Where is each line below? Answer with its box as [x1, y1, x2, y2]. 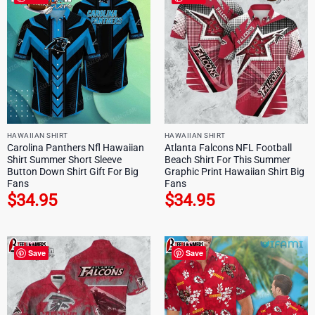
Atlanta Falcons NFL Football [164, 141, 292, 153]
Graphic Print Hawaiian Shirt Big [164, 165, 304, 177]
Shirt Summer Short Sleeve [6, 153, 122, 165]
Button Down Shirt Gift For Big [6, 165, 139, 177]
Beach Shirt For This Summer [164, 153, 290, 165]
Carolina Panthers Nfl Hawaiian [6, 141, 144, 153]
